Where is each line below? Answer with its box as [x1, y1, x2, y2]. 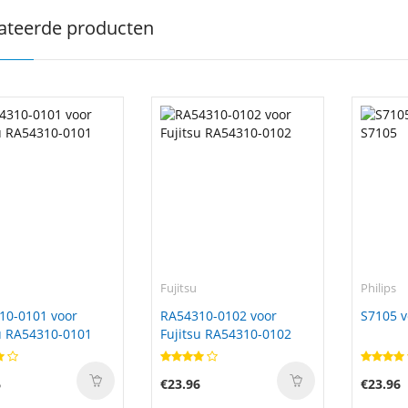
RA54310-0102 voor [160, 307, 277, 324]
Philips [360, 280, 396, 296]
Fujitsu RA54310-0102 [160, 325, 291, 342]
